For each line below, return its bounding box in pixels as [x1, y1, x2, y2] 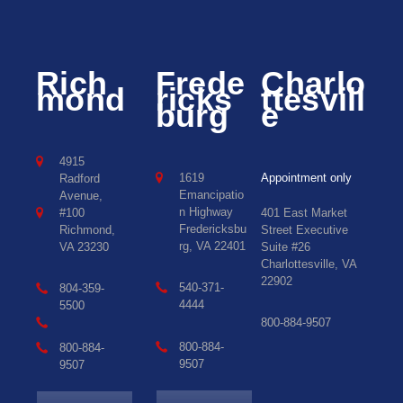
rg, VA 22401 [178, 238, 246, 253]
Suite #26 [261, 239, 311, 254]
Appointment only [261, 170, 353, 184]
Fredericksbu [178, 221, 246, 236]
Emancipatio [178, 187, 244, 201]
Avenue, [59, 188, 103, 202]
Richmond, [59, 222, 115, 237]
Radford [59, 171, 100, 185]
